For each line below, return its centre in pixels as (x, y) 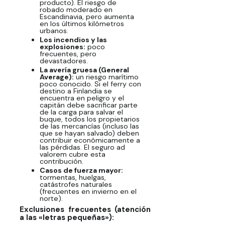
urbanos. (54, 30)
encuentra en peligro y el (82, 98)
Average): (57, 77)
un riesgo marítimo (106, 77)
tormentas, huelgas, (73, 177)
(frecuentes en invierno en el (88, 191)
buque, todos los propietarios (89, 119)
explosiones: (62, 46)
